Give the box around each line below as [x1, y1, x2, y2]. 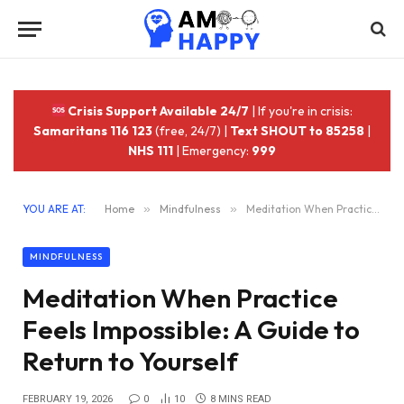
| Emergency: [173, 142, 252, 159]
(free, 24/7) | [152, 123, 230, 139]
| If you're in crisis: [249, 103, 353, 119]
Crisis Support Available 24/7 [65, 103, 250, 119]
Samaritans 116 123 [33, 123, 152, 139]
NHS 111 [128, 142, 173, 159]
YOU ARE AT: [23, 202, 86, 216]
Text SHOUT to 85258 [230, 123, 364, 139]
